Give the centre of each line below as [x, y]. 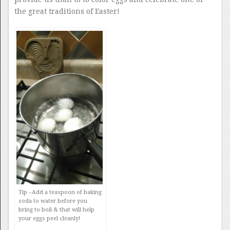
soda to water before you [53, 201]
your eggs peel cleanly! [49, 218]
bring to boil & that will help [56, 209]
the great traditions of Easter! [67, 11]
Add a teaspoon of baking [66, 192]
